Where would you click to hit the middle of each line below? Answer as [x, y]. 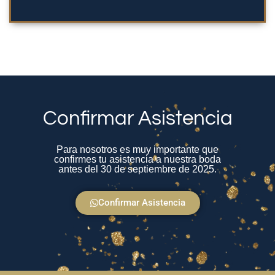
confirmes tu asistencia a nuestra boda [137, 160]
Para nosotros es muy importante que [137, 150]
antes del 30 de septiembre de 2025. [137, 169]
